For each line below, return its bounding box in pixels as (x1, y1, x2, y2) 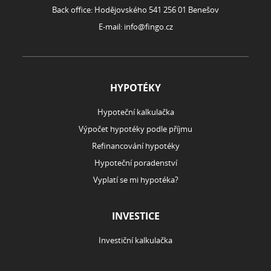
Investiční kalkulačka (99, 235, 172, 246)
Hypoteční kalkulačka (97, 106, 174, 117)
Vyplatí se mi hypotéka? (93, 174, 178, 185)
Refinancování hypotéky (91, 140, 180, 151)
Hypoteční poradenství (94, 157, 177, 168)
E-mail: (98, 21, 124, 32)
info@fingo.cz (123, 21, 173, 32)
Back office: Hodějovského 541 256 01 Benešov (52, 4, 219, 15)
